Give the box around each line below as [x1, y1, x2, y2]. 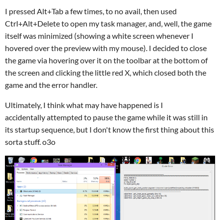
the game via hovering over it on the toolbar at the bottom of [5, 55, 208, 65]
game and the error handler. [5, 80, 97, 90]
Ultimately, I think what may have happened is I [5, 100, 163, 110]
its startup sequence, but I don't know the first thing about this [5, 125, 214, 135]
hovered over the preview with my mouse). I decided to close [5, 43, 207, 53]
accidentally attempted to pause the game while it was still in [5, 112, 208, 122]
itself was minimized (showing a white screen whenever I [5, 31, 193, 41]
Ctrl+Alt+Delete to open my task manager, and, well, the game [5, 19, 212, 28]
